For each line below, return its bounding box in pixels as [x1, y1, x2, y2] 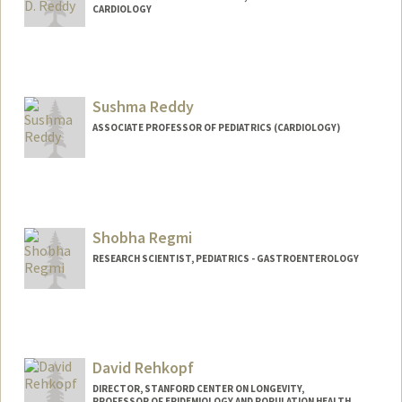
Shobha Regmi [92, 226, 192, 248]
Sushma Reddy [92, 95, 194, 117]
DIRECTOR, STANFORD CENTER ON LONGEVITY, [92, 382, 304, 396]
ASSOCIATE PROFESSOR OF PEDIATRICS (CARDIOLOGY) [92, 120, 340, 134]
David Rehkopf [92, 357, 194, 379]
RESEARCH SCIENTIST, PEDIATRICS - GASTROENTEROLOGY [92, 251, 359, 265]
